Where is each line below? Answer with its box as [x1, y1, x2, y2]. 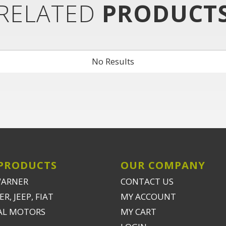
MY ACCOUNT [121, 191, 176, 202]
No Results [92, 55, 134, 67]
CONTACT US [121, 176, 174, 187]
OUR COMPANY [121, 158, 205, 172]
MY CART [121, 206, 156, 217]
